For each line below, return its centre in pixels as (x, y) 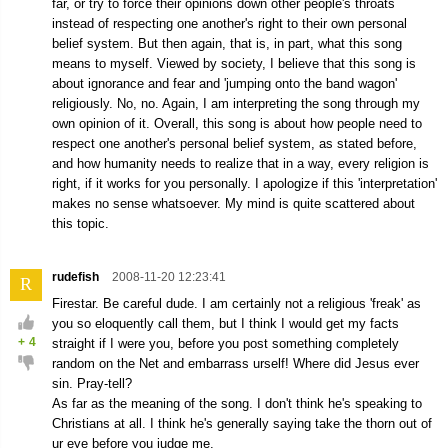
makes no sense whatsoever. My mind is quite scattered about (233, 203)
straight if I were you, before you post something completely (225, 343)
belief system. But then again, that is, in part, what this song (227, 43)
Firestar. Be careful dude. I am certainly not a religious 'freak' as (236, 303)
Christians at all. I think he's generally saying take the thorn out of (242, 423)
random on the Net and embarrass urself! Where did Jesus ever (235, 363)
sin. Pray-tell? (92, 383)
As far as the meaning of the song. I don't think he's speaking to (237, 403)
